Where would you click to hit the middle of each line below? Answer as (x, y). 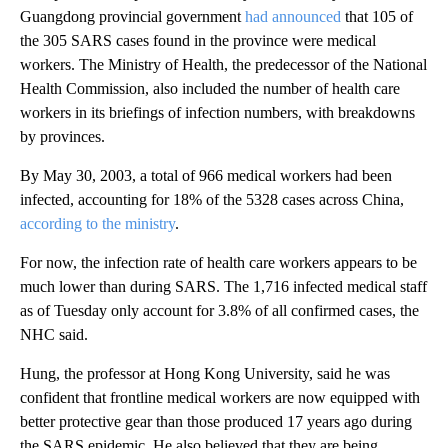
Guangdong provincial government (132, 17)
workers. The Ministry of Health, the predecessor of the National (223, 65)
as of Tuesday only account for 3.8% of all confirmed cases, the (219, 311)
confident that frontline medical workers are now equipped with (220, 398)
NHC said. (54, 335)
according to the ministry (97, 224)
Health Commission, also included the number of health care (210, 89)
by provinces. (62, 137)
